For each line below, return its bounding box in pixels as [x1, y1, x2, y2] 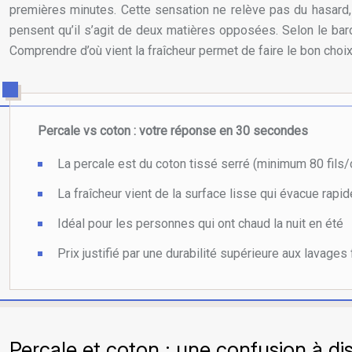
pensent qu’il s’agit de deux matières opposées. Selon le [9, 23, 332, 38]
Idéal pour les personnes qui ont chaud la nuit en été [57, 216, 343, 231]
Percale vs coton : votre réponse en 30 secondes [38, 123, 308, 138]
